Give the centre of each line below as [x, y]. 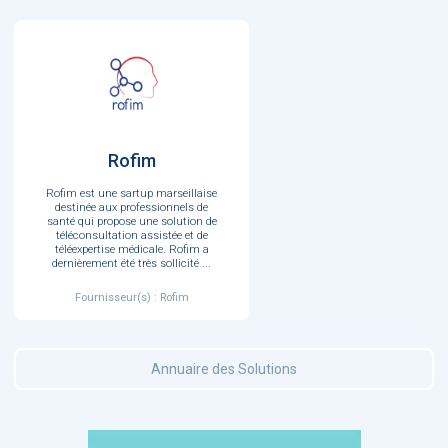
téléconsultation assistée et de [131, 235]
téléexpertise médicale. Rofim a [131, 249]
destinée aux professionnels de [131, 207]
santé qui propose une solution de [131, 221]
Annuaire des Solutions [224, 368]
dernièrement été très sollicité [127, 263]
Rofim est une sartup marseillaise [131, 193]
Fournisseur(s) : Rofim [131, 297]
